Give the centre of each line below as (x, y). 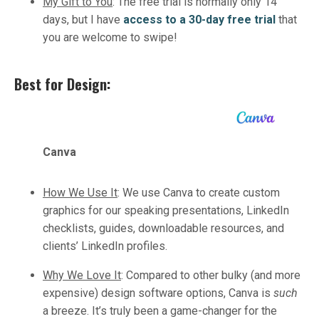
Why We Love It (82, 275)
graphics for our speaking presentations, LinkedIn (166, 210)
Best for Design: (64, 84)
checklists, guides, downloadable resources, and (163, 228)
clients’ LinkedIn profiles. (106, 246)
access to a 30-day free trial (199, 19)
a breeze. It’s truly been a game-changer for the (160, 310)
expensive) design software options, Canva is (158, 293)
